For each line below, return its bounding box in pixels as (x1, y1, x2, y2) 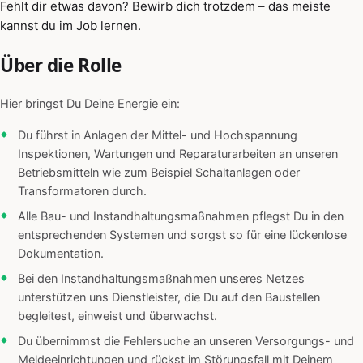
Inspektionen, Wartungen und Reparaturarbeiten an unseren (18, 147, 338, 162)
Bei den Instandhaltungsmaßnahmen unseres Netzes (18, 271, 305, 287)
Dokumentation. (18, 246, 104, 262)
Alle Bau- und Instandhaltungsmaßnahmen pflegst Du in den (18, 209, 344, 224)
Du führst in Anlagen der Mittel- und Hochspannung (18, 128, 297, 143)
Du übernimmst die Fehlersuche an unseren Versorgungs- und (18, 334, 354, 349)
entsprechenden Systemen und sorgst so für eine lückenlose (18, 228, 347, 243)
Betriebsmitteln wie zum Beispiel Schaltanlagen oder (18, 165, 300, 181)
